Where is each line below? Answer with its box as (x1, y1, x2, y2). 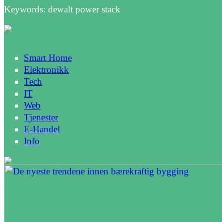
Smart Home (24, 52, 72, 63)
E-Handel (24, 123, 60, 134)
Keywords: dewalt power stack (4, 3, 120, 14)
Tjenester (24, 111, 58, 122)
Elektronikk (24, 64, 69, 75)
